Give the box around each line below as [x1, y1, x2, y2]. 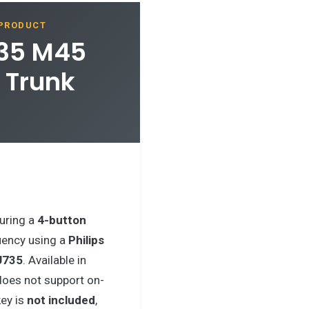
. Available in [22, 252, 86, 267]
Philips [68, 232, 104, 247]
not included [26, 292, 95, 307]
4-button [37, 212, 86, 227]
